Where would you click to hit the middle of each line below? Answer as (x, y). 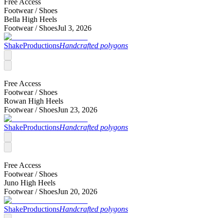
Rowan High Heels (34, 101)
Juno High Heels (30, 183)
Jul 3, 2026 (74, 28)
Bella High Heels (30, 19)
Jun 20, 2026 (77, 192)
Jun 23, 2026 (77, 110)
